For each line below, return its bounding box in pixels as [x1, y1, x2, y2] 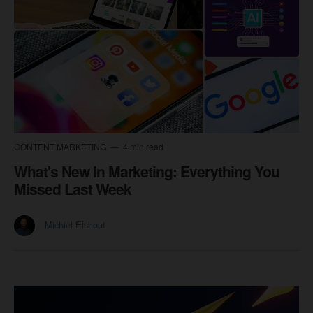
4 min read [121, 140, 163, 152]
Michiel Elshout [45, 217, 105, 231]
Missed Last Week [14, 177, 131, 199]
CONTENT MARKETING [14, 140, 108, 152]
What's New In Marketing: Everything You [14, 160, 279, 182]
